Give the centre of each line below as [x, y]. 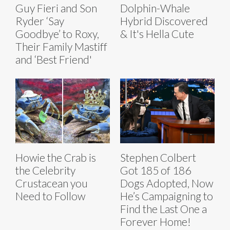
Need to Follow [50, 196]
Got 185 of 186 [156, 170]
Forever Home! [156, 222]
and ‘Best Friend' [54, 59]
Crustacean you [52, 183]
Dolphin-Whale [155, 8]
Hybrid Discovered [164, 21]
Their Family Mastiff [61, 46]
